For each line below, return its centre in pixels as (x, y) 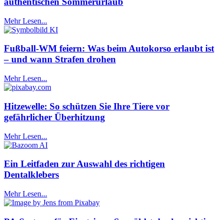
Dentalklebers (31, 175)
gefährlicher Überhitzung (55, 117)
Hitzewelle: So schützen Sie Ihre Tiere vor (87, 106)
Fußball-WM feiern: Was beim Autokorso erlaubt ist (109, 49)
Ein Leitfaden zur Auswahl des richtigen (84, 164)
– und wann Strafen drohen (60, 59)
